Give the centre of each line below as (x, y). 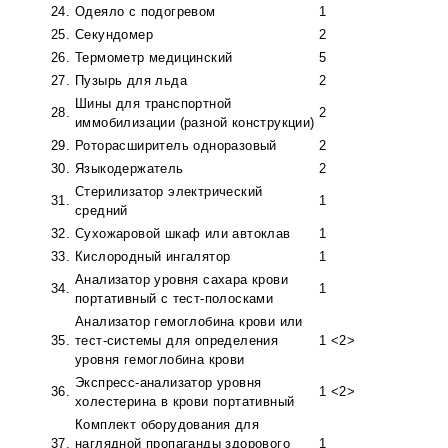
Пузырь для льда (131, 81)
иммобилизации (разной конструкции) (195, 123)
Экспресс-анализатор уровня (168, 383)
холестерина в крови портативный (185, 402)
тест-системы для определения (177, 341)
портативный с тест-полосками (174, 299)
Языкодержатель (129, 169)
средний (101, 211)
